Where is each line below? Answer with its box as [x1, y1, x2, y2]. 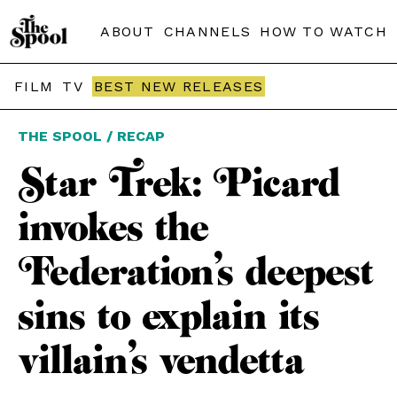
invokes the [18, 202, 208, 255]
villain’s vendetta [18, 335, 305, 388]
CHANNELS [163, 23, 252, 40]
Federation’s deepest [18, 246, 374, 300]
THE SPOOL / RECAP [18, 128, 165, 144]
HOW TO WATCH [260, 23, 387, 40]
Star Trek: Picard [18, 158, 339, 211]
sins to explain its [18, 291, 319, 344]
